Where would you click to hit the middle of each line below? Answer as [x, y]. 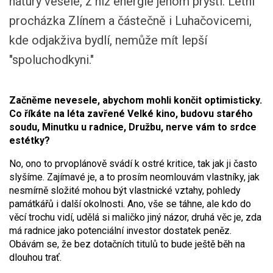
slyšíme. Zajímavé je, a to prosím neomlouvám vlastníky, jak [134, 177]
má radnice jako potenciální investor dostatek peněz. [120, 231]
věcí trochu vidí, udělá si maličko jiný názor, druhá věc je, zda [135, 217]
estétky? [30, 140]
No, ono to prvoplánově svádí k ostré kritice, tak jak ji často [133, 164]
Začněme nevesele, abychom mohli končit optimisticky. [136, 100]
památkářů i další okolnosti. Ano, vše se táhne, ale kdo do [130, 204]
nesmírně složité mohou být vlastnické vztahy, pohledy [125, 190]
